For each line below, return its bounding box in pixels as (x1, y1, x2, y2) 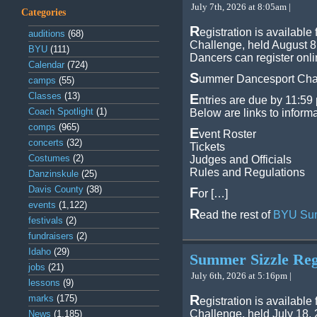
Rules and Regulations (190, 166, 305, 178)
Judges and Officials (190, 154, 292, 166)
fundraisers (28, 231, 74, 241)
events (28, 200, 56, 210)
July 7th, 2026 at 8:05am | (191, 1, 291, 12)
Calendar (28, 59, 64, 70)
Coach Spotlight (28, 106, 93, 117)
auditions (28, 28, 65, 39)
